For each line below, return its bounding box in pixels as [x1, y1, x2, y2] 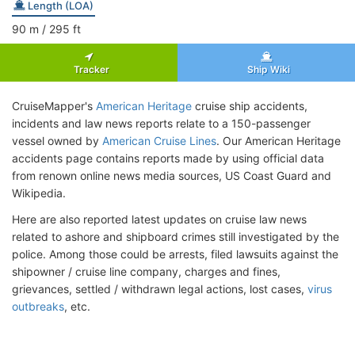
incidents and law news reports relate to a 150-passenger [12, 116, 311, 130]
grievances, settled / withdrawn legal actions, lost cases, [12, 281, 307, 296]
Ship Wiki [242, 63, 290, 75]
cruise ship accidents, [192, 98, 307, 113]
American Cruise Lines [102, 133, 216, 147]
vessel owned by [12, 133, 102, 147]
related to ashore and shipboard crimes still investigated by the [12, 229, 339, 243]
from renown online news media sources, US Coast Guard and [12, 168, 331, 182]
